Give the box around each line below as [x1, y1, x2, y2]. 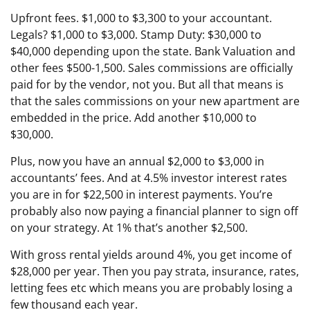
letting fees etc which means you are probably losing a [10, 280, 293, 295]
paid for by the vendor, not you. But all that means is [10, 76, 284, 92]
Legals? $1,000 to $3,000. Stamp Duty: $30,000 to [10, 26, 262, 42]
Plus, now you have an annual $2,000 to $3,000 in [10, 153, 264, 169]
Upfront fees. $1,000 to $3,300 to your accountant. [10, 10, 272, 26]
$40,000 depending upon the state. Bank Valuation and [10, 43, 295, 59]
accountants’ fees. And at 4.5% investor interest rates [10, 170, 287, 185]
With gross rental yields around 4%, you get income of [10, 246, 291, 262]
